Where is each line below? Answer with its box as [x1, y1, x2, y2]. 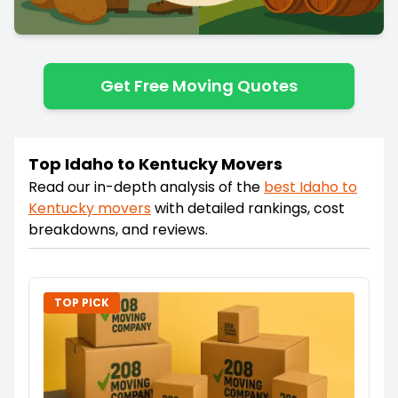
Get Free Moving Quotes [100, 74, 298, 97]
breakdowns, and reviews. [28, 219, 208, 240]
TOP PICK [54, 294, 109, 310]
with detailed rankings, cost [155, 197, 345, 219]
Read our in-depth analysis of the [28, 176, 260, 197]
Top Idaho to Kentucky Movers [28, 152, 283, 175]
